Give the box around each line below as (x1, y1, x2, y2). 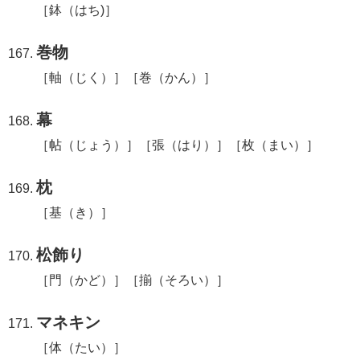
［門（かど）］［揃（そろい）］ (36, 272, 230, 287)
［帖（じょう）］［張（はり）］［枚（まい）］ (36, 137, 320, 152)
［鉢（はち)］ (36, 2, 118, 17)
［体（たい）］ (36, 340, 127, 354)
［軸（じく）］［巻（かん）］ (36, 70, 217, 84)
